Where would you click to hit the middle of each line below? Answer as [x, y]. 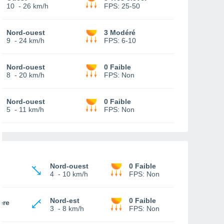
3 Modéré [120, 32]
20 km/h [32, 75]
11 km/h [31, 109]
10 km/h [75, 174]
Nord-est [65, 200]
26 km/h [36, 6]
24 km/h [32, 40]
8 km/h [73, 208]
